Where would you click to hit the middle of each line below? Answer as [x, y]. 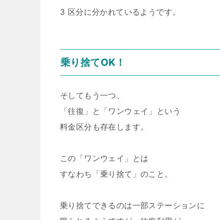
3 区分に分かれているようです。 [120, 12]
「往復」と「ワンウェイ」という [120, 111]
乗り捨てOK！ [93, 62]
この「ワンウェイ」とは [104, 158]
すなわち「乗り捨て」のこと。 [116, 174]
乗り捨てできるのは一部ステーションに [133, 205]
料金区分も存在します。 [104, 127]
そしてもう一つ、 [92, 95]
